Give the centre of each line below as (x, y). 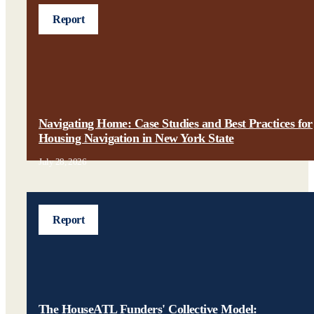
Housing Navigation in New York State (136, 138)
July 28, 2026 (63, 162)
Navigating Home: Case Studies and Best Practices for (176, 123)
